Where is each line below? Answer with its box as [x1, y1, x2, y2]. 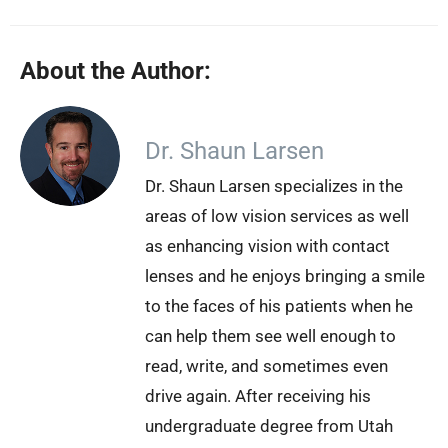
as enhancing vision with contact [145, 235, 390, 256]
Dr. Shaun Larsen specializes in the [145, 175, 403, 196]
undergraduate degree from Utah [145, 415, 393, 436]
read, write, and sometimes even [145, 355, 388, 376]
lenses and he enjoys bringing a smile [145, 265, 425, 286]
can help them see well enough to [145, 325, 396, 346]
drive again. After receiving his [145, 385, 371, 406]
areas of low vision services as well [145, 205, 409, 226]
